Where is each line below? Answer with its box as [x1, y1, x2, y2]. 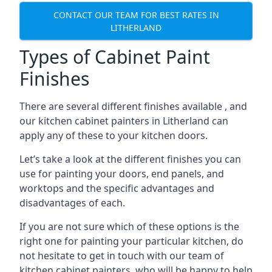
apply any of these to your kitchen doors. [19, 129, 208, 142]
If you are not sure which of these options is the [19, 220, 239, 233]
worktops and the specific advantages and [19, 182, 214, 195]
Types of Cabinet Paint [19, 44, 210, 69]
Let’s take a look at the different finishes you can [19, 152, 241, 166]
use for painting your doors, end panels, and [19, 167, 224, 180]
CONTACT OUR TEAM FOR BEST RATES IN [53, 8, 219, 21]
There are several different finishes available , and [19, 100, 247, 113]
